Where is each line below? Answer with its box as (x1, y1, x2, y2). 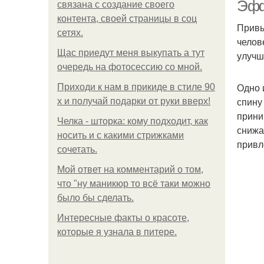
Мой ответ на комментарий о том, (57, 164, 203, 174)
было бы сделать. (57, 193, 134, 203)
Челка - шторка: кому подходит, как (57, 116, 208, 126)
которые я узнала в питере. (57, 227, 177, 237)
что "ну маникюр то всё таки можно (57, 179, 210, 189)
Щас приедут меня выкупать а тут (57, 48, 204, 58)
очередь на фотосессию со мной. (57, 62, 202, 72)
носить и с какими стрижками (57, 130, 184, 140)
